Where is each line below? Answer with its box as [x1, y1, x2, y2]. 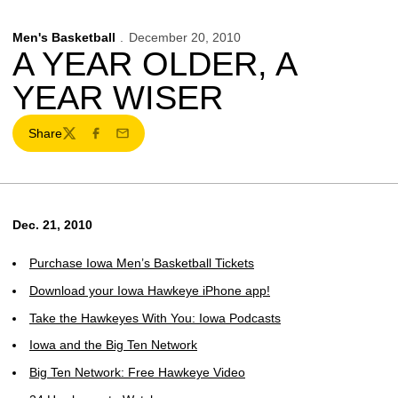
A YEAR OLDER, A [12, 45, 296, 83]
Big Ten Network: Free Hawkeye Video [29, 365, 245, 379]
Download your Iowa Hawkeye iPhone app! [29, 283, 270, 298]
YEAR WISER [12, 79, 223, 116]
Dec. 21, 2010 [12, 218, 92, 232]
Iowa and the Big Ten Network [29, 338, 197, 353]
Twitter [60, 133, 99, 148]
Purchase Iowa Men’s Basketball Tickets [29, 256, 254, 270]
